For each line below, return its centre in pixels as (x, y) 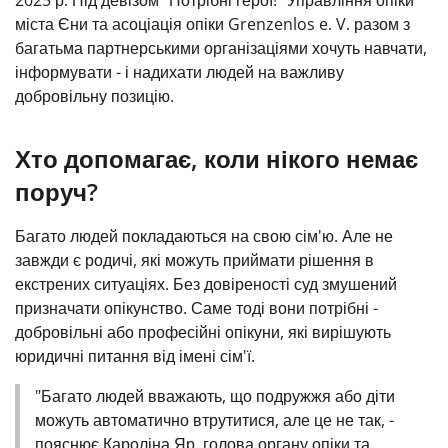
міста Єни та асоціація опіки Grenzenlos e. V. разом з (212, 24)
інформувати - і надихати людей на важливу (179, 72)
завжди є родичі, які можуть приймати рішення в (194, 260)
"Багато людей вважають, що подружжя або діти (215, 396)
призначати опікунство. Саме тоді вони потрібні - (196, 308)
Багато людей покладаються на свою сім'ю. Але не (204, 236)
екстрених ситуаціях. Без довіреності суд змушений (206, 284)
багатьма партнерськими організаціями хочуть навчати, (221, 48)
